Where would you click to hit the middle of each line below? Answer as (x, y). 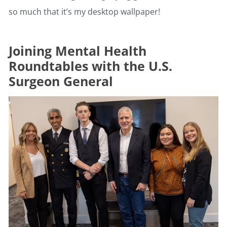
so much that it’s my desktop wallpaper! (84, 12)
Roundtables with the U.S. (90, 66)
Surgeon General (61, 81)
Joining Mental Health (78, 51)
